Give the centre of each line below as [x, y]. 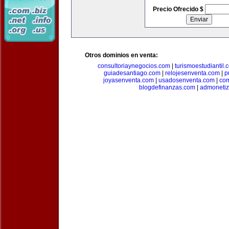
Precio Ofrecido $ [179, 9]
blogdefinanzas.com [167, 87]
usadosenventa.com [187, 80]
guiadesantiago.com [132, 73]
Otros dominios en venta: [121, 55]
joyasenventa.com [129, 80]
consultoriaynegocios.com [134, 66]
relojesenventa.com [192, 73]
